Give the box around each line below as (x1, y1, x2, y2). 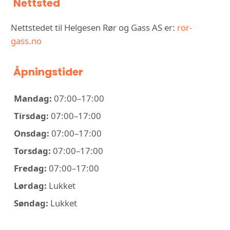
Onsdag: (14, 127, 49, 140)
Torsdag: (14, 145, 51, 157)
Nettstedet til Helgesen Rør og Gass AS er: (11, 22, 177, 34)
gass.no (11, 35, 42, 47)
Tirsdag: (14, 110, 49, 122)
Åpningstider (13, 65, 83, 80)
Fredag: (14, 162, 47, 175)
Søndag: (14, 197, 48, 209)
